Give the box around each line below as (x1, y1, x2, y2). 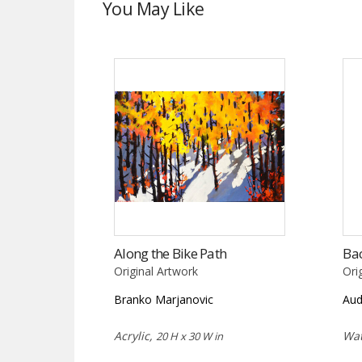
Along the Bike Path (114, 243, 227, 263)
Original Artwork (114, 263, 198, 279)
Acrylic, (114, 327, 156, 343)
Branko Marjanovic (114, 291, 213, 307)
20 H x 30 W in (156, 328, 223, 343)
